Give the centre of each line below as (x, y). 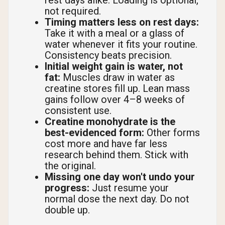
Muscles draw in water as (118, 78)
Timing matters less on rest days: (122, 22)
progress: (67, 188)
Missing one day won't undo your (120, 177)
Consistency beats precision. (108, 55)
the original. (70, 166)
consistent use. (78, 111)
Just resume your (129, 188)
